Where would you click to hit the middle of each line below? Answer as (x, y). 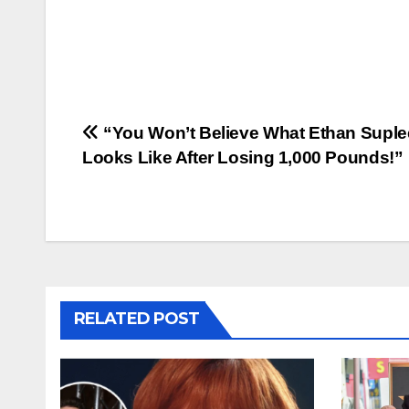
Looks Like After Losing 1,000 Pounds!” (243, 158)
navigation (155, 177)
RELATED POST (137, 319)
